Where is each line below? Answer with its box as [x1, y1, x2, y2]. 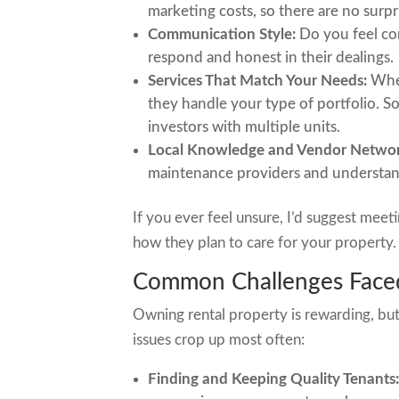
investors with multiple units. [148, 119, 341, 134]
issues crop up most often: [133, 332, 305, 347]
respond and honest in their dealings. [148, 50, 395, 65]
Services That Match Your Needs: [148, 73, 368, 88]
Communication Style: [148, 27, 297, 42]
